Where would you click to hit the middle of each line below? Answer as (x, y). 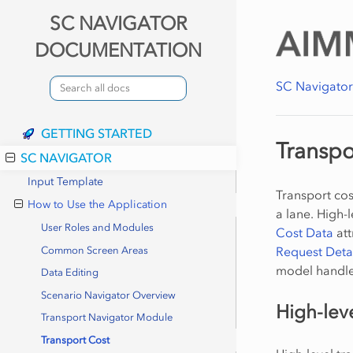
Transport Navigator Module (107, 318)
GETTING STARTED (96, 134)
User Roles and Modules (98, 228)
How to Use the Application (97, 205)
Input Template (65, 181)
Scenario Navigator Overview (109, 295)
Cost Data (305, 232)
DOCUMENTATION (118, 50)
